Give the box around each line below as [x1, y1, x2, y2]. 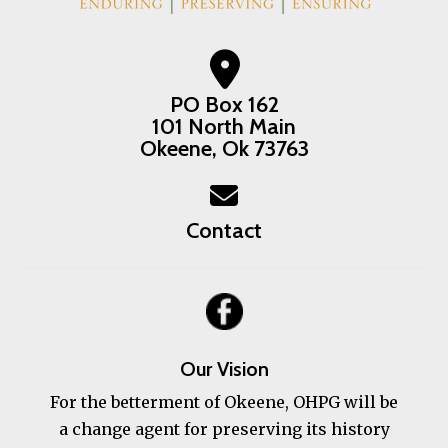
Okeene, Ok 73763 [139, 135, 309, 162]
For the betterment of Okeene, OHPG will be [50, 392, 398, 413]
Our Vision [179, 357, 269, 382]
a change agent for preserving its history [58, 419, 390, 440]
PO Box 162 [169, 91, 279, 118]
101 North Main [152, 113, 296, 140]
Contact [186, 217, 262, 244]
